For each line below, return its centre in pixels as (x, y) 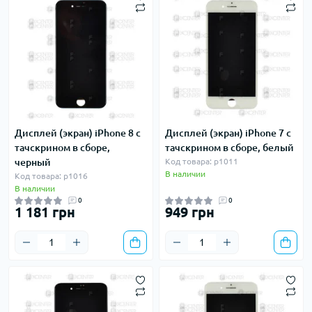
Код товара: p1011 (202, 161)
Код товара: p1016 (51, 176)
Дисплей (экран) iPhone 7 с (228, 133)
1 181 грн (45, 212)
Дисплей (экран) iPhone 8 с (78, 133)
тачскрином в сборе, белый (229, 148)
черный (33, 162)
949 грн (190, 212)
